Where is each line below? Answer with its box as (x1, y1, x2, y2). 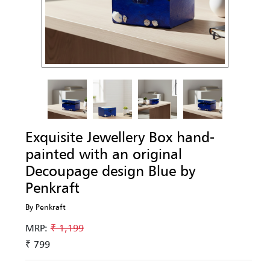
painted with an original (25, 145, 182, 163)
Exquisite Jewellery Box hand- (25, 128, 215, 146)
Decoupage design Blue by (25, 162, 195, 180)
